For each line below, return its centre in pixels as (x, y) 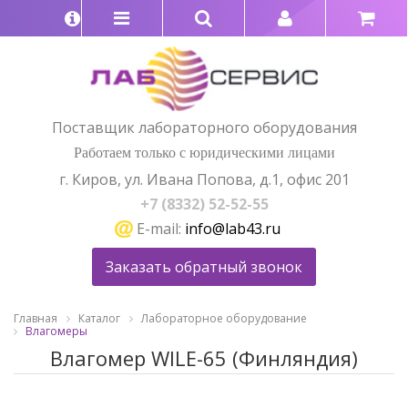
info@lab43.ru (232, 228)
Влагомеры (56, 331)
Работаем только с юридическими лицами (204, 152)
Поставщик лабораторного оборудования (204, 127)
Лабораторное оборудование (224, 319)
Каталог (99, 319)
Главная (36, 319)
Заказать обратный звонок (204, 267)
